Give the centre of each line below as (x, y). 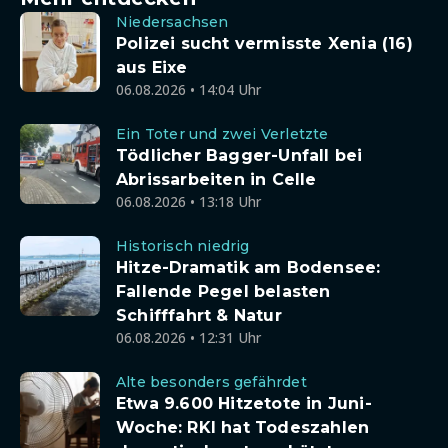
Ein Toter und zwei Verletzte (222, 133)
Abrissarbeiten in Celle (216, 179)
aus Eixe (152, 67)
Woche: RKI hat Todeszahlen (243, 427)
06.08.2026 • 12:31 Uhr (188, 337)
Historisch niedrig (183, 245)
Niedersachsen (172, 21)
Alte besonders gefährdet (211, 381)
